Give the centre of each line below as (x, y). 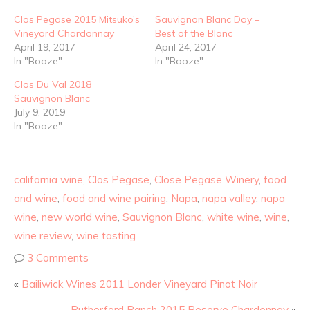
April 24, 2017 (186, 47)
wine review (43, 236)
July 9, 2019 (39, 112)
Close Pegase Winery (207, 180)
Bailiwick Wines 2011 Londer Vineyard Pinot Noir (139, 284)
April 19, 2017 (45, 47)
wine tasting (106, 236)
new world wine (80, 217)
